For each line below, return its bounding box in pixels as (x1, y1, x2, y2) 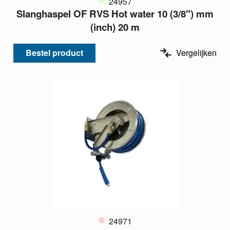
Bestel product (26, 47, 83, 59)
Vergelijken (176, 47, 217, 59)
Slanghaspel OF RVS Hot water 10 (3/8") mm (16, 7, 214, 21)
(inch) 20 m (90, 20, 140, 34)
